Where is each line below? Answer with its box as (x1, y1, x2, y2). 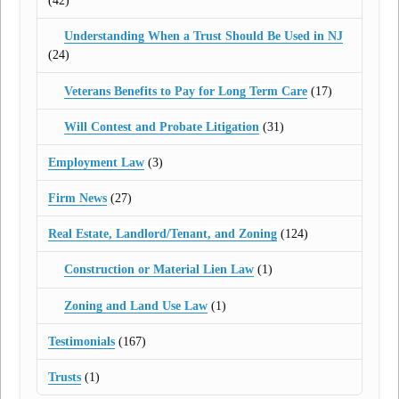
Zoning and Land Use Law (63, 298, 208, 313)
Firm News (48, 191, 108, 206)
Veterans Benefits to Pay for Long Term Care (63, 84, 307, 98)
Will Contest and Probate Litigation (63, 119, 259, 134)
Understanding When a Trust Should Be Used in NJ (63, 29, 343, 44)
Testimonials (48, 334, 116, 348)
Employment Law (48, 155, 145, 169)
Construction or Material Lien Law (63, 263, 254, 277)
